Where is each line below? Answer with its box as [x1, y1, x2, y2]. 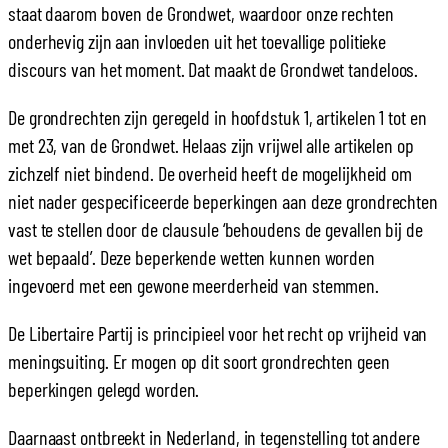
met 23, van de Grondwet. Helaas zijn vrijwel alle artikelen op [8, 132, 414, 157]
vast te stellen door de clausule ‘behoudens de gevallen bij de [8, 216, 423, 241]
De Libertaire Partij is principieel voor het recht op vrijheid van [8, 320, 428, 345]
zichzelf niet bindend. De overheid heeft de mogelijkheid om [8, 160, 413, 185]
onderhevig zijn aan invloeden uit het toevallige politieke [8, 28, 387, 53]
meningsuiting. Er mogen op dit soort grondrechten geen [8, 348, 390, 373]
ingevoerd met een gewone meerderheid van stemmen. [8, 272, 380, 297]
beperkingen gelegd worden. [8, 376, 200, 401]
